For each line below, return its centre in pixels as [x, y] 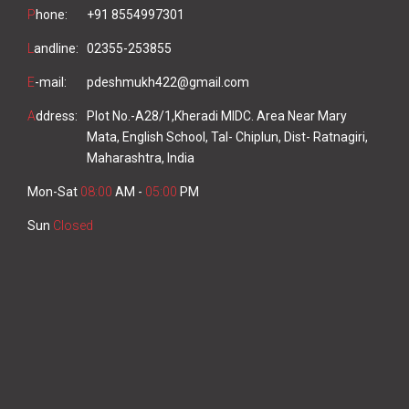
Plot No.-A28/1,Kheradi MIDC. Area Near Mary [217, 115]
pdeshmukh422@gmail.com [168, 82]
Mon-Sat [54, 191]
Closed [73, 225]
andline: [56, 48]
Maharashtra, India [141, 157]
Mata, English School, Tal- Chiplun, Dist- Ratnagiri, [227, 136]
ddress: [57, 115]
